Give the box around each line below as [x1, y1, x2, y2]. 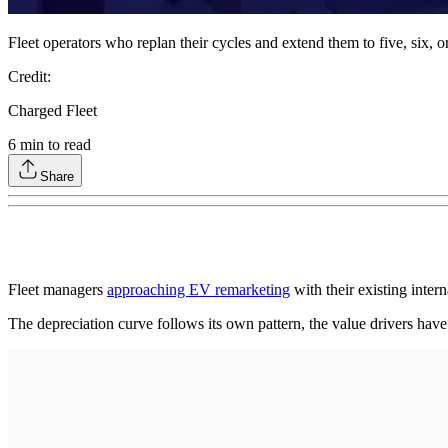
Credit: [8, 67, 51, 85]
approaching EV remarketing [107, 280, 290, 298]
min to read [16, 135, 91, 153]
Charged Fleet [8, 101, 97, 119]
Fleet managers [8, 280, 107, 298]
